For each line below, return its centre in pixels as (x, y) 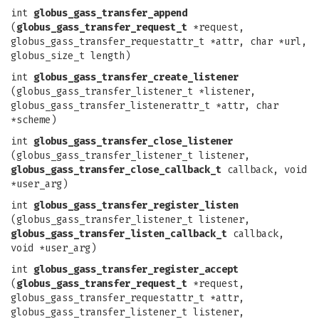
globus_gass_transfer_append (110, 13)
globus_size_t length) (70, 56)
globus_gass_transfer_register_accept (136, 270)
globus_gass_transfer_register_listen (136, 205)
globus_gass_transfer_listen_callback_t (119, 234)
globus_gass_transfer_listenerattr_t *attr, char (145, 106)
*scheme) (33, 120)
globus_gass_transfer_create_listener (136, 77)
